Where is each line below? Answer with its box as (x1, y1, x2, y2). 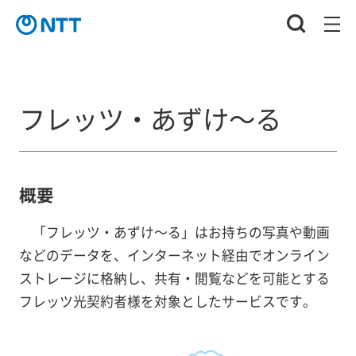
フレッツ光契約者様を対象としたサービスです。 (18, 292, 316, 311)
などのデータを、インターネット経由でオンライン (18, 246, 330, 265)
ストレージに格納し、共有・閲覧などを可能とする (18, 269, 330, 288)
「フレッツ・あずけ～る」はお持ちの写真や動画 (32, 222, 330, 242)
